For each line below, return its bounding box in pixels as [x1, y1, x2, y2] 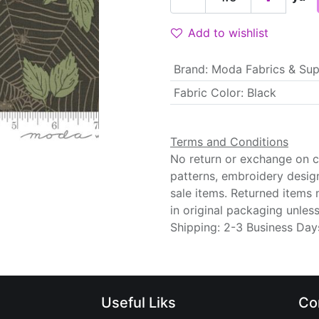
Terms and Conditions [170, 135, 288, 149]
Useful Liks [100, 294, 176, 311]
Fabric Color [173, 85, 241, 100]
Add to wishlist [188, 26, 268, 40]
